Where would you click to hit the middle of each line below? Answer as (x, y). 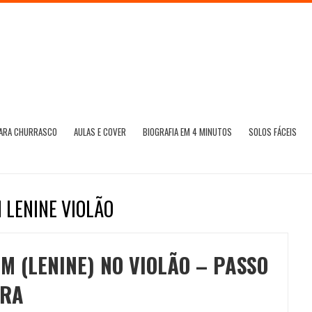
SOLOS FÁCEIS (273, 132)
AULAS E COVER (100, 132)
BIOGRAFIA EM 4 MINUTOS (187, 132)
